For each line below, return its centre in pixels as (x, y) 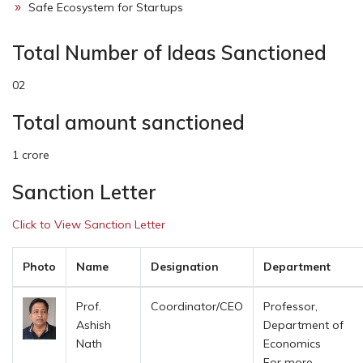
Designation (185, 266)
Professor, (290, 306)
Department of (303, 325)
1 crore (31, 154)
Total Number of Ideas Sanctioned (169, 52)
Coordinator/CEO (197, 306)
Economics (292, 343)
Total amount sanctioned (128, 122)
